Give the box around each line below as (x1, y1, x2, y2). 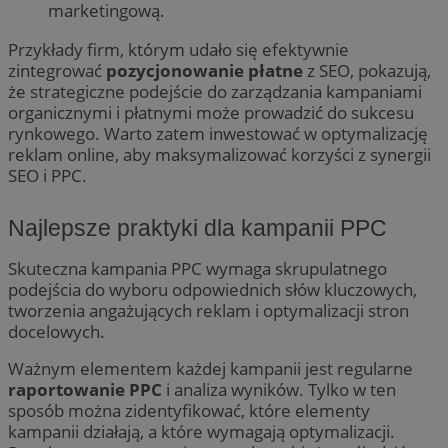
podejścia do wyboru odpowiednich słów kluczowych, (8, 277, 417, 301)
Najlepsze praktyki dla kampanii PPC (8, 214, 387, 241)
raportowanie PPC (8, 377, 162, 401)
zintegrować (8, 58, 106, 82)
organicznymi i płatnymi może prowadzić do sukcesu (8, 100, 414, 124)
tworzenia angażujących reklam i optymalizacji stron (8, 298, 409, 322)
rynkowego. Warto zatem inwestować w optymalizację (8, 121, 428, 145)
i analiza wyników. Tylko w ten (162, 377, 396, 401)
